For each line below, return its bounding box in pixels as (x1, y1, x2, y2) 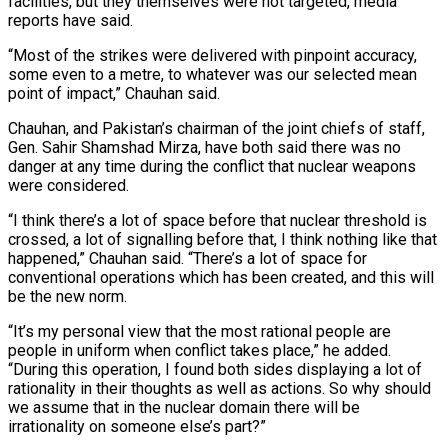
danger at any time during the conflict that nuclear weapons (8, 156, 416, 176)
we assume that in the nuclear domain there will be (8, 397, 360, 417)
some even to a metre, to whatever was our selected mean (8, 64, 417, 84)
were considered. (8, 175, 129, 195)
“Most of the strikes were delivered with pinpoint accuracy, (8, 45, 417, 65)
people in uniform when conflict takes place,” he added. (8, 340, 391, 360)
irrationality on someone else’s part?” (8, 416, 266, 436)
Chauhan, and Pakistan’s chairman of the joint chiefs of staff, (8, 118, 425, 138)
